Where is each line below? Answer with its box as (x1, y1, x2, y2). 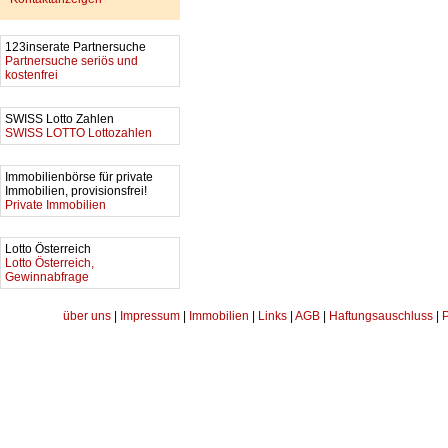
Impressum (120, 309, 180, 323)
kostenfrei (5, 68, 58, 82)
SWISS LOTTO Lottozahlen (5, 126, 152, 140)
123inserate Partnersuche (5, 40, 149, 54)
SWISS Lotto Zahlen (5, 112, 117, 126)
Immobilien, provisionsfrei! (5, 184, 150, 198)
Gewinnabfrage (5, 270, 89, 284)
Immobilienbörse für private (5, 170, 153, 184)
